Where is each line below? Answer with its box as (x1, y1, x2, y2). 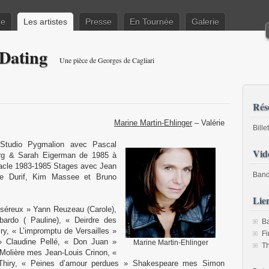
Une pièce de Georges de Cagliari (59, 55, 154, 65)
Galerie (192, 17, 219, 26)
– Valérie (192, 118, 225, 127)
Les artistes (23, 17, 67, 26)
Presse (85, 17, 112, 26)
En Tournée (130, 17, 174, 26)
